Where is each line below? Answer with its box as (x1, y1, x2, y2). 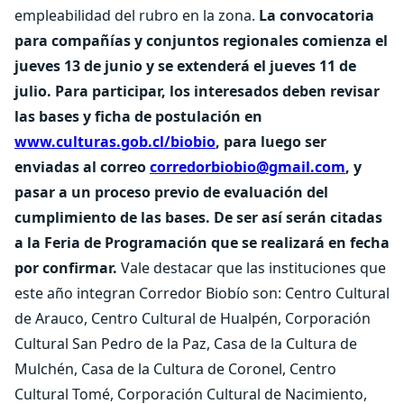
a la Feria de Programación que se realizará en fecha (14, 233, 390, 252)
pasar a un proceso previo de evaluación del (14, 182, 328, 202)
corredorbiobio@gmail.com (150, 157, 345, 177)
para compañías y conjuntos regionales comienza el (14, 31, 388, 50)
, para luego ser (216, 132, 326, 151)
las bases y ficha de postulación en (14, 106, 262, 126)
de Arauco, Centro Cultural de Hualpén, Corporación (14, 308, 371, 328)
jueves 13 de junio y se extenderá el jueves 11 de (14, 56, 356, 76)
